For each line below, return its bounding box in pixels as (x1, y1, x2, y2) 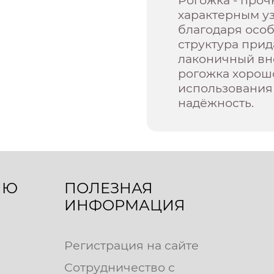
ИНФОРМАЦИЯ (64, 196, 185, 214)
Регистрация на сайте (64, 237, 199, 253)
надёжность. (178, 95, 254, 110)
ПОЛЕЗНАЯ (64, 179, 153, 197)
